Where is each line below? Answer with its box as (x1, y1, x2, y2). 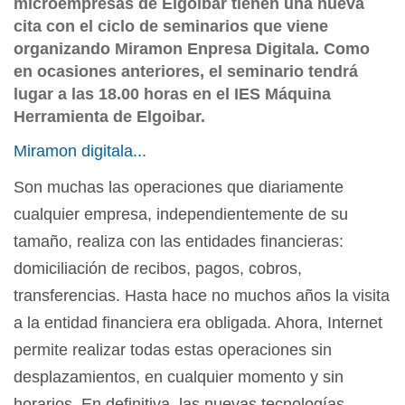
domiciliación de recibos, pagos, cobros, (14, 259, 302, 278)
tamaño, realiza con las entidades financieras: (14, 232, 344, 250)
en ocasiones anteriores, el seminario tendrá (14, 62, 358, 80)
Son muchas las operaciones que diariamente (14, 178, 344, 196)
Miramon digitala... (14, 142, 146, 160)
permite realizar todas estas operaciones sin (14, 341, 332, 359)
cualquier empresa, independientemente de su (14, 205, 348, 223)
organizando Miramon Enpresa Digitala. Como (14, 40, 370, 58)
